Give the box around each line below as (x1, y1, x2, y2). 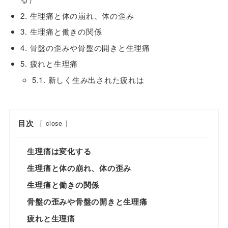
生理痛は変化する (27, 145, 92, 157)
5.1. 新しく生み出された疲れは (32, 74, 145, 85)
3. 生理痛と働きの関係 (20, 26, 102, 37)
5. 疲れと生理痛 (20, 58, 78, 69)
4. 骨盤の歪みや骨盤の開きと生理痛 (20, 42, 150, 53)
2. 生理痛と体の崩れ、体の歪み (20, 10, 134, 21)
